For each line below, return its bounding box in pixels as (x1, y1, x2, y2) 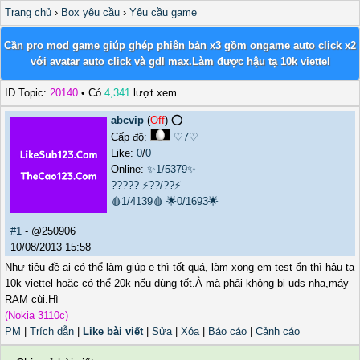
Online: (111, 163, 147, 176)
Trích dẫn (30, 325, 74, 338)
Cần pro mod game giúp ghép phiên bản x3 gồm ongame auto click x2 (4, 39, 356, 51)
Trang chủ (5, 6, 51, 18)
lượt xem (130, 87, 177, 100)
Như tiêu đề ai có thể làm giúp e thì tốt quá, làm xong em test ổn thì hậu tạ (5, 261, 354, 274)
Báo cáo (208, 325, 247, 338)
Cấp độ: (111, 131, 150, 144)
